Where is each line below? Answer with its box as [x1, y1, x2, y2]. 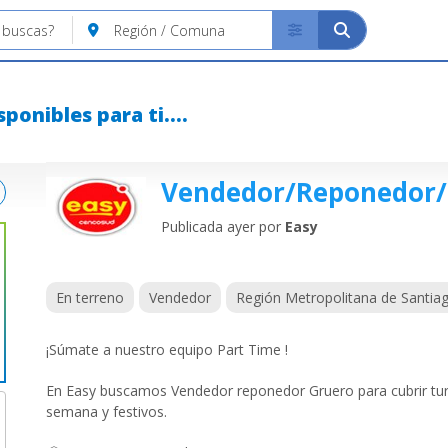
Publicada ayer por [161, 217, 285, 236]
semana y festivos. [46, 402, 167, 421]
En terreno [56, 288, 124, 307]
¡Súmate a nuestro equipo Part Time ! [46, 340, 288, 359]
